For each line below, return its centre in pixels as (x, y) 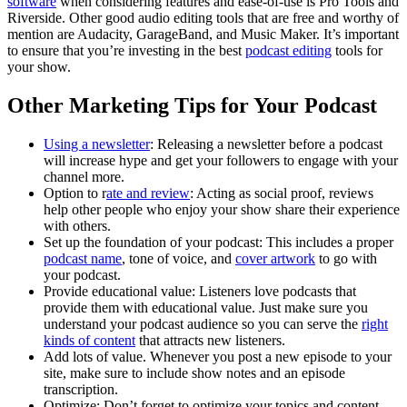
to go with (346, 258)
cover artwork (275, 258)
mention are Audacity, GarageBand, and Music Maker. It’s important (203, 34)
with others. (79, 225)
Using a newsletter (97, 144)
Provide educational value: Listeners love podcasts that (200, 291)
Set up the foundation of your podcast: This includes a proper (218, 242)
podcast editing (288, 50)
